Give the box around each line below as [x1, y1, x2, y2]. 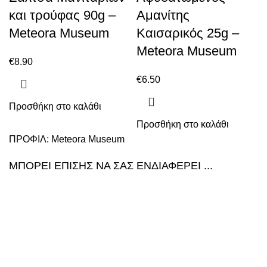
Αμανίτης [136, 8, 190, 23]
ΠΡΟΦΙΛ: [9, 134, 51, 144]
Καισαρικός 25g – [136, 26, 239, 41]
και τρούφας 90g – [9, 8, 116, 23]
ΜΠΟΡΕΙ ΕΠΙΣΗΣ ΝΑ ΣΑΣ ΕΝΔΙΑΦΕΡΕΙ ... [9, 160, 213, 172]
